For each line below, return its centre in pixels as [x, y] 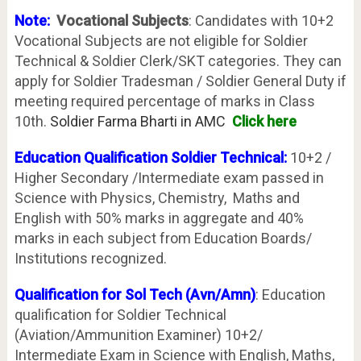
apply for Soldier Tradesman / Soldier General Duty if [180, 81]
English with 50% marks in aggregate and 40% [159, 218]
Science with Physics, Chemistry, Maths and [157, 198]
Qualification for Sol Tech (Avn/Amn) [135, 295]
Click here [261, 122]
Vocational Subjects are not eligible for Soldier [161, 41]
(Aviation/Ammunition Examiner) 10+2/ [138, 335]
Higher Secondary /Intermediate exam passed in [169, 178]
